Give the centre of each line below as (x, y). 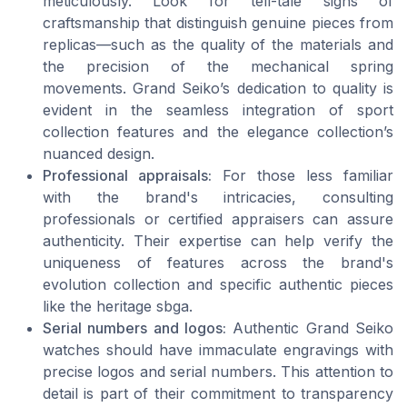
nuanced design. (99, 153)
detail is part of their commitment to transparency (218, 393)
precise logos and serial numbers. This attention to (218, 371)
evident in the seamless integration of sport (218, 109)
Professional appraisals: (127, 175)
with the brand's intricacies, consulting (218, 197)
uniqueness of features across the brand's (218, 262)
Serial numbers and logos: (134, 328)
